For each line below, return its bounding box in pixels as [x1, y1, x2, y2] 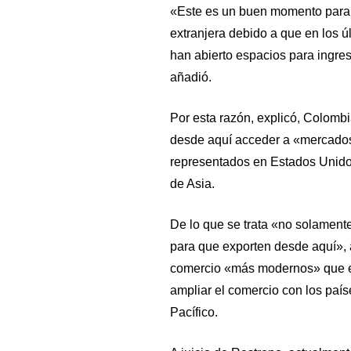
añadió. [169, 71, 212, 84]
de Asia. [169, 177, 215, 190]
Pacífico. [169, 306, 218, 319]
